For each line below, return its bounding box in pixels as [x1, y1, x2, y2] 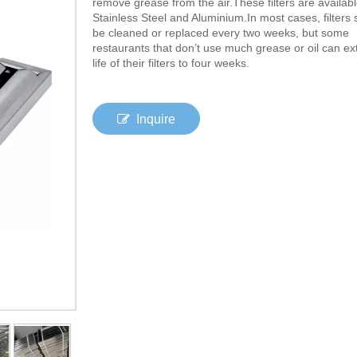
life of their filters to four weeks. [92, 57, 249, 69]
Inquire [136, 112, 175, 126]
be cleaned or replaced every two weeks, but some [92, 26, 349, 39]
